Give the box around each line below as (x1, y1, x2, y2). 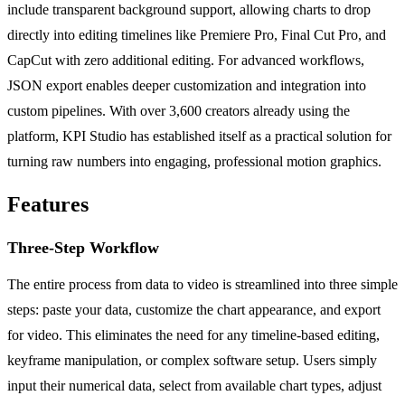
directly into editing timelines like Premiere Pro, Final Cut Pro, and (7, 27, 386, 43)
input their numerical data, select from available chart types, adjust (7, 378, 381, 394)
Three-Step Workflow (7, 239, 159, 258)
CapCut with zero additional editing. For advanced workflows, (7, 52, 364, 69)
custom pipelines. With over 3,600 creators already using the (7, 103, 350, 119)
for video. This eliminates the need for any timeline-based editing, (7, 327, 380, 344)
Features (7, 193, 89, 217)
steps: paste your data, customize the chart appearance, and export (7, 302, 381, 318)
